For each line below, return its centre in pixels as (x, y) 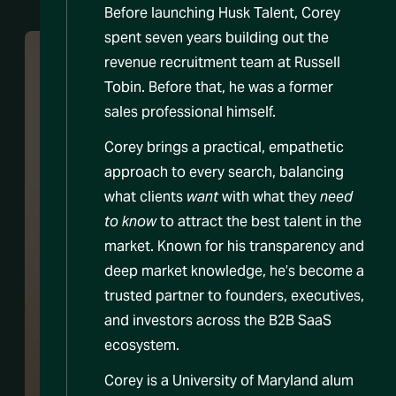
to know (130, 222)
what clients (145, 197)
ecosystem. (142, 346)
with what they (269, 197)
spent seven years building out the (217, 38)
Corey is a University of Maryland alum (229, 381)
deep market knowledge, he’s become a (234, 271)
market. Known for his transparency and (234, 247)
